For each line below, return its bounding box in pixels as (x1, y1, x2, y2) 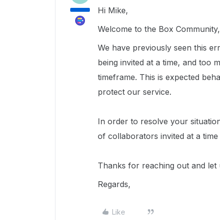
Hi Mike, (98, 5, 131, 15)
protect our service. (98, 87, 174, 97)
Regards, (98, 179, 131, 189)
